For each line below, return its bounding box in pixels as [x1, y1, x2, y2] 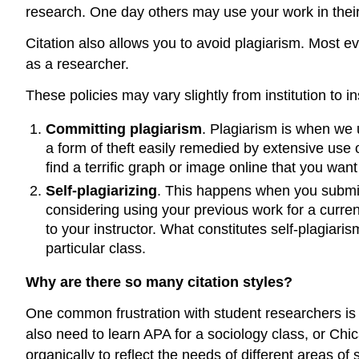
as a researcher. [26, 55, 129, 72]
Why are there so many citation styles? [26, 274, 292, 291]
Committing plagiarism [45, 121, 202, 138]
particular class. [45, 240, 146, 256]
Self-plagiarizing [45, 182, 157, 199]
